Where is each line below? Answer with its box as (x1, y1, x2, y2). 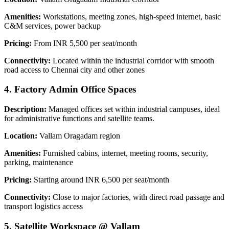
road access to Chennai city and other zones (4, 65, 145, 74)
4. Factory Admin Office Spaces (4, 84, 136, 95)
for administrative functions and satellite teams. (4, 114, 154, 123)
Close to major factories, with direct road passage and (51, 193, 224, 202)
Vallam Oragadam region (37, 131, 120, 141)
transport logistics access (4, 202, 83, 211)
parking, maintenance (4, 158, 73, 167)
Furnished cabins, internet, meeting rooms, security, (41, 149, 208, 158)
